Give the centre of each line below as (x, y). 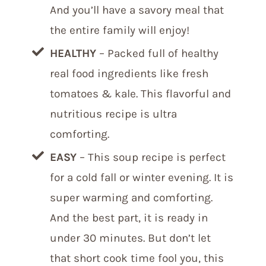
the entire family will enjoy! (120, 30)
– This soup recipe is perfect (151, 157)
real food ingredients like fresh (129, 74)
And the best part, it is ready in (129, 218)
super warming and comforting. (131, 198)
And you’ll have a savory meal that (137, 10)
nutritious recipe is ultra (113, 114)
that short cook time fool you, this (137, 258)
